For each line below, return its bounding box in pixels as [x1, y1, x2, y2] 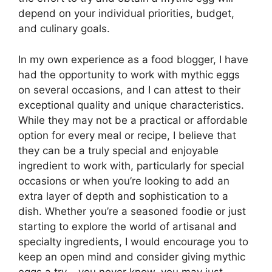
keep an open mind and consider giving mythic [18, 250, 245, 263]
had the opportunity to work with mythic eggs [18, 68, 240, 81]
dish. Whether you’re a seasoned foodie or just [18, 205, 246, 217]
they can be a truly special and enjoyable [18, 144, 219, 157]
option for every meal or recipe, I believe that [18, 129, 236, 141]
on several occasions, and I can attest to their [18, 83, 240, 96]
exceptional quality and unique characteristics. [18, 98, 244, 111]
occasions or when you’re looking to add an [18, 174, 229, 187]
